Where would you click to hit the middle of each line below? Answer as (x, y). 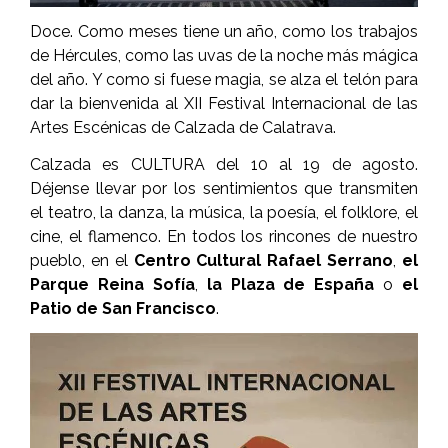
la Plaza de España (290, 284)
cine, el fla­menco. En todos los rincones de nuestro (224, 236)
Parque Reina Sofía (112, 284)
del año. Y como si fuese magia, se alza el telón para (224, 79)
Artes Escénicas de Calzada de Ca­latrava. (183, 127)
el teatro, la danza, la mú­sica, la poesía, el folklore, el (224, 212)
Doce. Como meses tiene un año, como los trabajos (224, 31)
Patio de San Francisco (123, 308)
